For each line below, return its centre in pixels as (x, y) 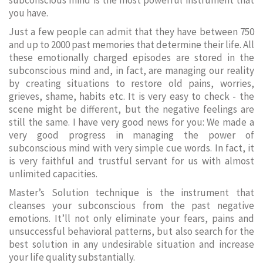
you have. (28, 13)
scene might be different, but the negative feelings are (131, 109)
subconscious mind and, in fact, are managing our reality (131, 70)
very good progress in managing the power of (131, 135)
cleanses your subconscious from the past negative (131, 205)
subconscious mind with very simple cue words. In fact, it (131, 148)
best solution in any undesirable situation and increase (131, 244)
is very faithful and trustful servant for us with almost (131, 161)
